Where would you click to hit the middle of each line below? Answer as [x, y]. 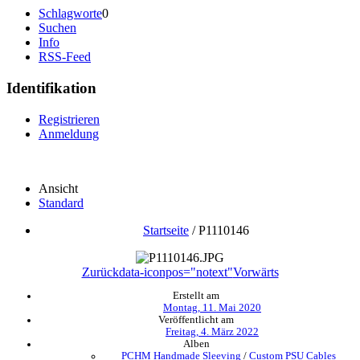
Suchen [57, 28]
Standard [61, 202]
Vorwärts [256, 272]
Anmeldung [69, 133]
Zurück [100, 272]
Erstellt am [196, 295]
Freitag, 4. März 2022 [212, 331]
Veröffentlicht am [196, 319]
